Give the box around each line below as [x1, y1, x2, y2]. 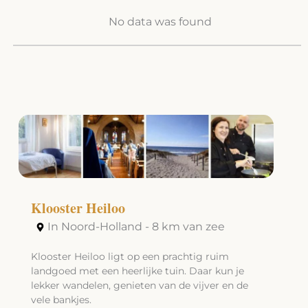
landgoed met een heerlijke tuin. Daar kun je [30, 265, 244, 278]
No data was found [108, 14, 212, 28]
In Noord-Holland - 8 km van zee [47, 220, 225, 234]
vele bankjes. [30, 294, 91, 307]
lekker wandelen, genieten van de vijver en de [30, 279, 248, 292]
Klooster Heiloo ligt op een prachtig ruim [30, 250, 229, 263]
